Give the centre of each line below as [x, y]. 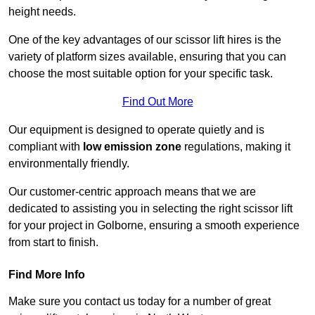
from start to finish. [53, 243]
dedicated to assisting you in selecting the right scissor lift [150, 209]
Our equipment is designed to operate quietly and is [136, 130]
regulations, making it [236, 147]
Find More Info [47, 275]
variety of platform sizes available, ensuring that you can [147, 57]
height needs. [42, 12]
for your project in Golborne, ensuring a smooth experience [154, 226]
